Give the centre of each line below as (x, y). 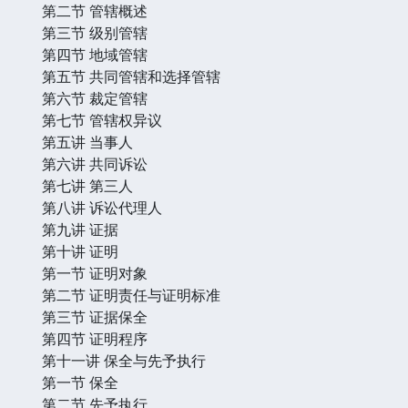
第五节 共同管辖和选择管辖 (131, 76)
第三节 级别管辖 (95, 32)
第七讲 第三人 (87, 185)
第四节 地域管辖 (95, 54)
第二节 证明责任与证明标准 (131, 295)
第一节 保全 (80, 382)
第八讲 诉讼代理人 (102, 207)
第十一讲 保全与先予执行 (124, 360)
